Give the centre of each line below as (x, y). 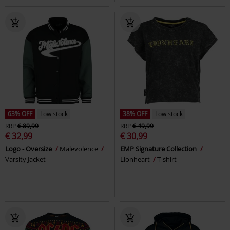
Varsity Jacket (25, 159)
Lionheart (136, 159)
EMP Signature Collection (159, 149)
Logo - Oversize (29, 149)
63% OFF (20, 113)
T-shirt (167, 159)
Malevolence (80, 149)
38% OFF (135, 113)
